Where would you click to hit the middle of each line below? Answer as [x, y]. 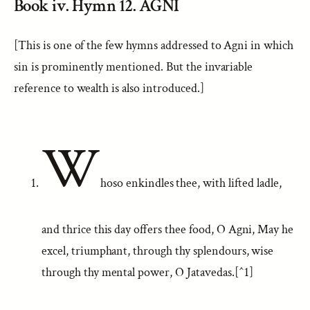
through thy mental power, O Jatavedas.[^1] [147, 272]
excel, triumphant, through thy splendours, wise [158, 251]
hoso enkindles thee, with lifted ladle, [191, 183]
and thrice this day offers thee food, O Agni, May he [168, 229]
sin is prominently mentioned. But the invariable [134, 67]
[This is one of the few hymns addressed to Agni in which [154, 45]
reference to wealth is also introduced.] [109, 88]
